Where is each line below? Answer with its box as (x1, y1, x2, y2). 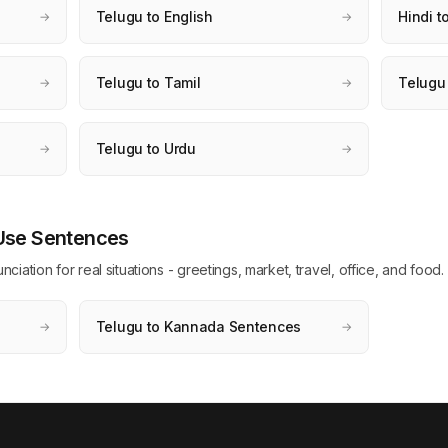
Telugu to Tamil (95, 74, 201, 91)
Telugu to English (95, 8, 213, 25)
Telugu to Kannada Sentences (95, 318, 302, 335)
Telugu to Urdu (95, 140, 196, 157)
